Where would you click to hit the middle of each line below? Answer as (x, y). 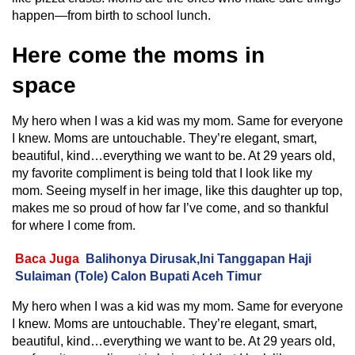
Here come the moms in (138, 55)
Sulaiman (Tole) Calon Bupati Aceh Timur (138, 276)
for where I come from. (74, 225)
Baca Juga (47, 258)
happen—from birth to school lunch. (111, 15)
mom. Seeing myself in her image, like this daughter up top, (177, 190)
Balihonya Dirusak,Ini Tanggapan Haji (198, 258)
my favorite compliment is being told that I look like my (162, 173)
